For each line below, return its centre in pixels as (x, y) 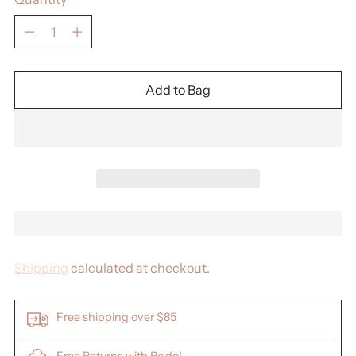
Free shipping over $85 (116, 317)
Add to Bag (178, 89)
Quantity (41, 25)
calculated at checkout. (139, 268)
